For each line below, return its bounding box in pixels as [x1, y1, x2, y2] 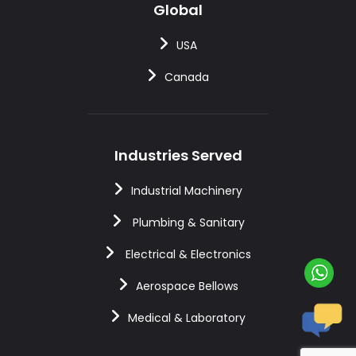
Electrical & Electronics [122, 246, 251, 263]
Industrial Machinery [131, 183, 242, 199]
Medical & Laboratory [128, 310, 246, 327]
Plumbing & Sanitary [129, 215, 245, 231]
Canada [164, 69, 209, 86]
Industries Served [114, 145, 242, 166]
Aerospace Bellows [135, 278, 238, 295]
